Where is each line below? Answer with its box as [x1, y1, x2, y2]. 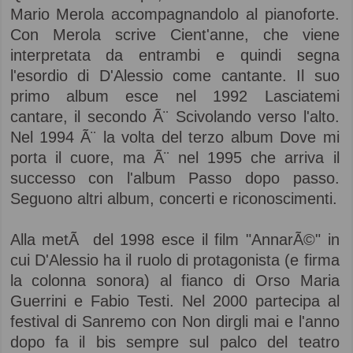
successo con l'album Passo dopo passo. [9, 169, 340, 187]
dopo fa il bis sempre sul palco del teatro [9, 333, 340, 351]
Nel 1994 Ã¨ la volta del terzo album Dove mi [9, 128, 340, 146]
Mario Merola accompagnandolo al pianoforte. [9, 6, 340, 23]
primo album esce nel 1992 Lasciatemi [9, 87, 340, 105]
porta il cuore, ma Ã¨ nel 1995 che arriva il [9, 149, 340, 166]
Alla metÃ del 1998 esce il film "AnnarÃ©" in [9, 231, 340, 248]
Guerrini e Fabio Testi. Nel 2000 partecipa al [9, 292, 340, 310]
